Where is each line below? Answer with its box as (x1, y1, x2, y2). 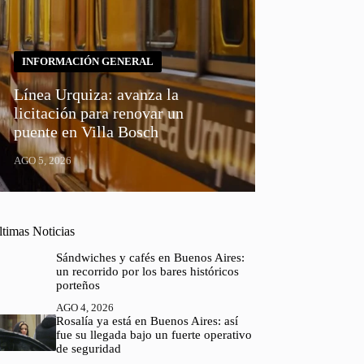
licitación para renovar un (14, 103, 184, 122)
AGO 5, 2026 (14, 154, 72, 167)
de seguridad (55, 341, 121, 355)
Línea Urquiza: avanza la (14, 84, 180, 103)
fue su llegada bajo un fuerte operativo (55, 327, 252, 341)
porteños (55, 278, 100, 292)
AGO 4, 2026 (55, 301, 114, 314)
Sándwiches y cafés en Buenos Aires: (55, 250, 245, 264)
